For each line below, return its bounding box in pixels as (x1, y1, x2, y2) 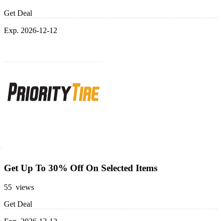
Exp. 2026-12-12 (4, 26, 57, 35)
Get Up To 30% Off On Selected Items (4, 162, 157, 173)
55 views (4, 183, 34, 191)
